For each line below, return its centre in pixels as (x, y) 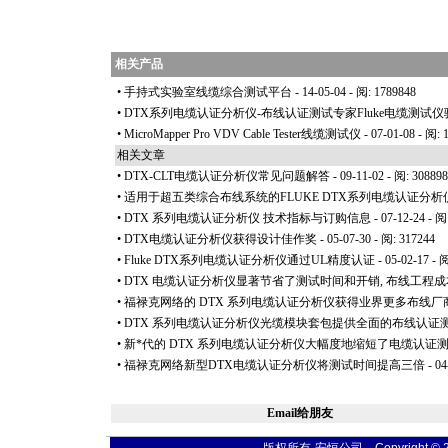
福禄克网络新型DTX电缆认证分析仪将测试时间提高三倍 (274, 365)
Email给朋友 (300, 413)
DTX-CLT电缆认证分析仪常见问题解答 (227, 176)
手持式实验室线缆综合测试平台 (208, 92)
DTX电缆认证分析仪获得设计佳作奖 (220, 239)
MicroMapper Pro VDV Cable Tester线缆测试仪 (242, 134)
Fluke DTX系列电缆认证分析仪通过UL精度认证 (249, 260)
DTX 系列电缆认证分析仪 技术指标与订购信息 (247, 218)
